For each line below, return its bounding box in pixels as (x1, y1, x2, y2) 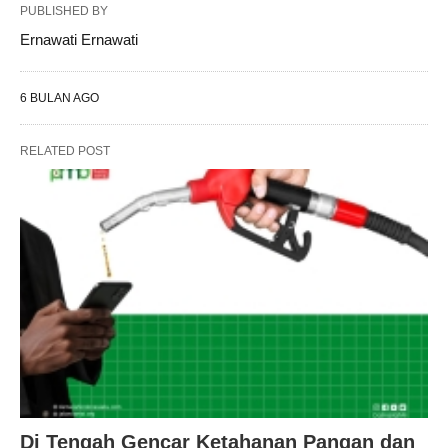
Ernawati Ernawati (20, 31, 138, 48)
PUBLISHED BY (20, 4, 108, 18)
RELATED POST (20, 144, 110, 158)
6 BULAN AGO (20, 91, 99, 105)
